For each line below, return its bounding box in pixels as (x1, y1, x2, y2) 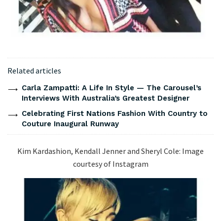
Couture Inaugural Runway (21, 119, 119, 129)
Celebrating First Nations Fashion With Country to (21, 109, 208, 118)
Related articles (7, 66, 61, 76)
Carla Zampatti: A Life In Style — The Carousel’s (21, 83, 201, 93)
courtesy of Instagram (73, 159, 148, 169)
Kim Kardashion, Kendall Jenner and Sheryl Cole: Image (17, 146, 204, 156)
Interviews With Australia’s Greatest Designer (21, 94, 189, 103)
